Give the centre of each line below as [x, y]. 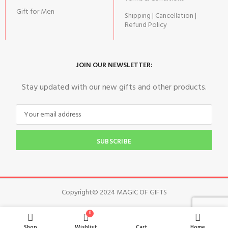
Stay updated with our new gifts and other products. [114, 88]
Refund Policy [146, 25]
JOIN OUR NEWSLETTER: [114, 66]
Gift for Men [36, 12]
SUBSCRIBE [114, 142]
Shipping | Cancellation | [161, 16]
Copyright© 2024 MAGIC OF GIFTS [114, 192]
